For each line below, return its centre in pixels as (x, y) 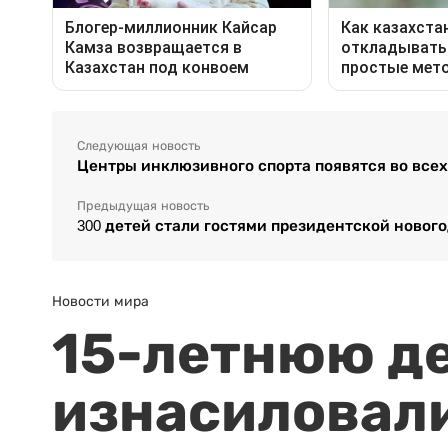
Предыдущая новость (143, 206)
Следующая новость (138, 146)
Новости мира (100, 301)
